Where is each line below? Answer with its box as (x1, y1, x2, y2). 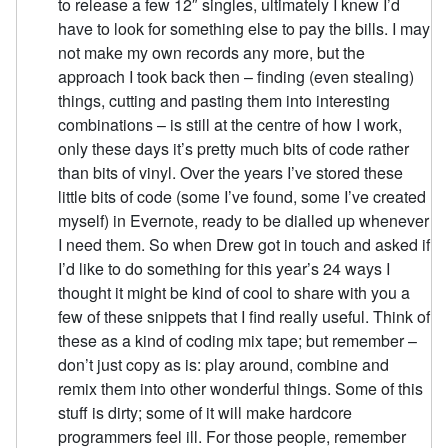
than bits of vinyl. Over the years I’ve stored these (58, 160, 404, 184)
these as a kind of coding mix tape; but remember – (58, 328, 418, 352)
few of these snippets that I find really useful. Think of (58, 304, 431, 328)
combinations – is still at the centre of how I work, (58, 112, 403, 136)
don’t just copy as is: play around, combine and (58, 352, 390, 376)
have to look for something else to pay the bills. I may (58, 16, 431, 40)
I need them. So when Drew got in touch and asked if (58, 232, 431, 256)
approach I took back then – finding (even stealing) (58, 64, 415, 88)
